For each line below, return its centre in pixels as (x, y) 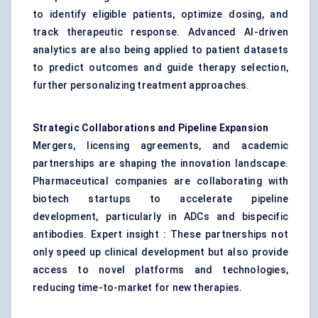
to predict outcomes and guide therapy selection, (160, 68)
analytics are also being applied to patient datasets (160, 50)
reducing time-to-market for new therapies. (138, 288)
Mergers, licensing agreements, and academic (160, 146)
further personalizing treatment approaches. (141, 86)
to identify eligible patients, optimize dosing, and (160, 15)
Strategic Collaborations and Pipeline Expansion (151, 128)
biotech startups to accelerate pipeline (160, 199)
